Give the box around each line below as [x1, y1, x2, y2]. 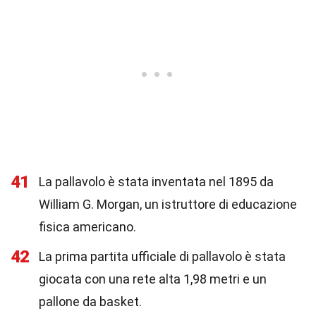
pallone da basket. [39, 294, 142, 309]
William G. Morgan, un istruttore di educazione [39, 197, 297, 212]
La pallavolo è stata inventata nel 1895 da [39, 174, 274, 189]
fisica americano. [39, 219, 136, 234]
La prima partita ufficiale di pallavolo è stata [39, 249, 286, 264]
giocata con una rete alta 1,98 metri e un [39, 272, 267, 286]
